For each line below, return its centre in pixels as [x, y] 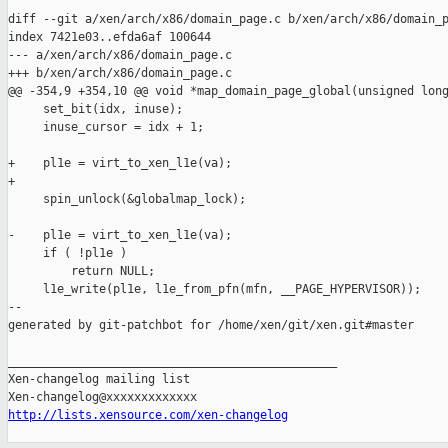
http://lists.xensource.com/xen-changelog [148, 415]
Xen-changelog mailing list [99, 379]
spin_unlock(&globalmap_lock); [127, 199]
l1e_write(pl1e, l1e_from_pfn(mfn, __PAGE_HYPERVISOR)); [214, 289]
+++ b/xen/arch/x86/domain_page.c [120, 73]
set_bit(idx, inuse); [95, 109]
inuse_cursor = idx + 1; [106, 127]
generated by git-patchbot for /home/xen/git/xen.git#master [211, 325]
